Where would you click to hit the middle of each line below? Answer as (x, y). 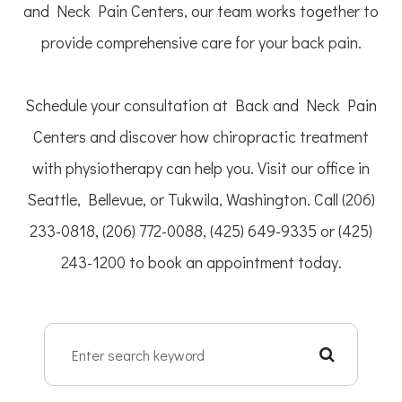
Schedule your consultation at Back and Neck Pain (201, 105)
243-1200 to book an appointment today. (201, 262)
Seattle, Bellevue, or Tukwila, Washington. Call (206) (201, 200)
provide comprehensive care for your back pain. (201, 43)
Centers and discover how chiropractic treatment (201, 137)
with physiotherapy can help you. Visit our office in (201, 168)
